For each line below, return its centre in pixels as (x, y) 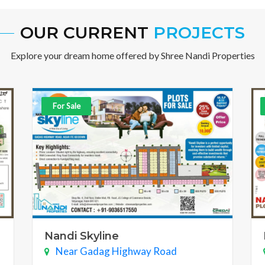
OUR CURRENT (84, 32)
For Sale (66, 106)
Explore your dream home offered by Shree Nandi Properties (132, 55)
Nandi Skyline (82, 236)
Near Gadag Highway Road (116, 251)
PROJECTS (197, 32)
